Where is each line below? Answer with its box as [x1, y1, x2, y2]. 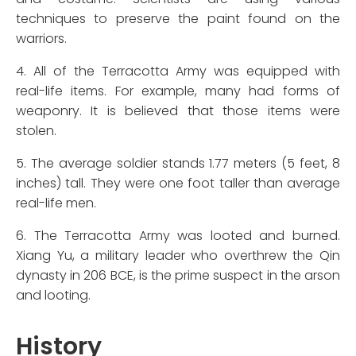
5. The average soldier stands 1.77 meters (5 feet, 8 [16, 153, 340, 172]
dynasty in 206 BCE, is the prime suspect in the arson [16, 265, 340, 284]
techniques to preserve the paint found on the [16, 9, 340, 28]
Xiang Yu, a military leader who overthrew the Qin [16, 246, 340, 265]
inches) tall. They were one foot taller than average [16, 173, 340, 192]
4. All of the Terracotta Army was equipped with [16, 61, 340, 80]
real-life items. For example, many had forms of [16, 81, 340, 100]
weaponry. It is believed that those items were [16, 101, 340, 120]
